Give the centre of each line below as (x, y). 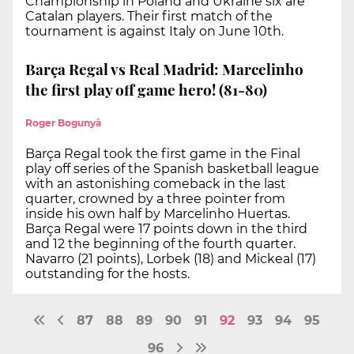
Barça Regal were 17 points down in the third (166, 228)
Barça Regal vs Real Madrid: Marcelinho (164, 69)
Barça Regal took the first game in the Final (163, 153)
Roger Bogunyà (63, 122)
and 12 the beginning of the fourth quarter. (160, 243)
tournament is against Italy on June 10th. (154, 31)
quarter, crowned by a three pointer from (155, 198)
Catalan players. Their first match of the (149, 16)
